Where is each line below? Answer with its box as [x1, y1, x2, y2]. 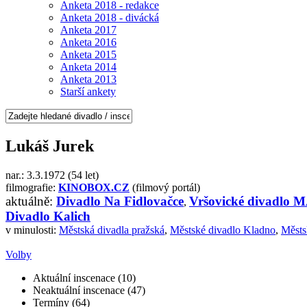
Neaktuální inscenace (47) [33, 284, 145, 296]
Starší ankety [60, 85, 116, 97]
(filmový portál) [130, 181, 200, 193]
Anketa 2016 [60, 36, 116, 48]
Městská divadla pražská [59, 223, 164, 236]
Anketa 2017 [60, 23, 116, 36]
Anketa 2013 [60, 73, 116, 85]
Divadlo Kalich [5, 208, 90, 223]
